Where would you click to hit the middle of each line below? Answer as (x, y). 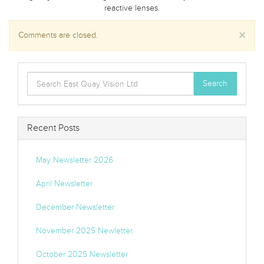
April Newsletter (64, 184)
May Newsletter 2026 (75, 160)
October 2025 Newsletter (82, 254)
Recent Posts (53, 128)
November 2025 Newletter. (85, 231)
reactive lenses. (132, 8)
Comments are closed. (58, 35)
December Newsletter (75, 207)
